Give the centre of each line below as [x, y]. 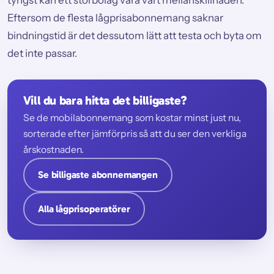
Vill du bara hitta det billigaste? [105, 100]
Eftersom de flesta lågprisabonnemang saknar [115, 17]
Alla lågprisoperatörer [84, 209]
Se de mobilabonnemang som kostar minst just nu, [132, 117]
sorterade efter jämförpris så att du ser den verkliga [135, 133]
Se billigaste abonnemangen [98, 175]
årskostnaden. [53, 149]
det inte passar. [42, 53]
